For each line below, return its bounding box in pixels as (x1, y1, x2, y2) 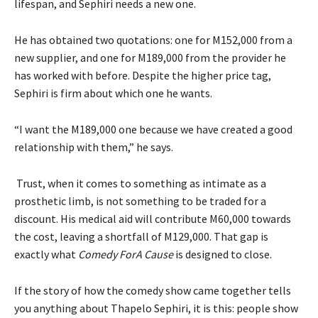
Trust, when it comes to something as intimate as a (14, 175, 266, 190)
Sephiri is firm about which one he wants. (14, 85, 212, 100)
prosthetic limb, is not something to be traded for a (14, 193, 266, 208)
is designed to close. (173, 246, 272, 261)
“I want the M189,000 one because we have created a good (14, 121, 292, 136)
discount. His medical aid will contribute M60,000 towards (14, 211, 291, 226)
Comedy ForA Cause (78, 246, 173, 261)
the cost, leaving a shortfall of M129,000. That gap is (14, 229, 268, 243)
